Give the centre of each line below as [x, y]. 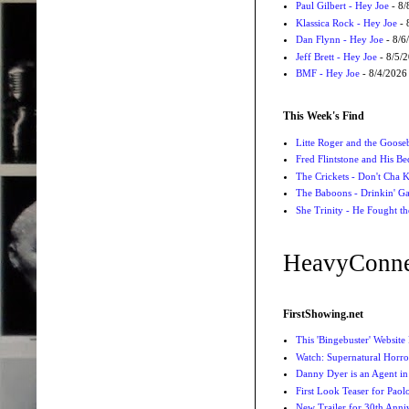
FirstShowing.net [323, 314]
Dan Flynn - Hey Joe [339, 40]
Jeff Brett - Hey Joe [336, 56]
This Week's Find [324, 116]
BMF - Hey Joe [327, 73]
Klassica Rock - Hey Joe [346, 22]
